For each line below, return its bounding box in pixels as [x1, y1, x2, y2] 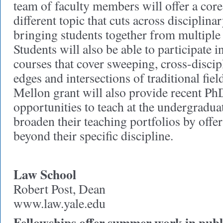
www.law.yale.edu [13, 195, 106, 212]
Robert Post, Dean [13, 180, 106, 197]
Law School [13, 165, 76, 184]
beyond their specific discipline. [13, 127, 173, 144]
